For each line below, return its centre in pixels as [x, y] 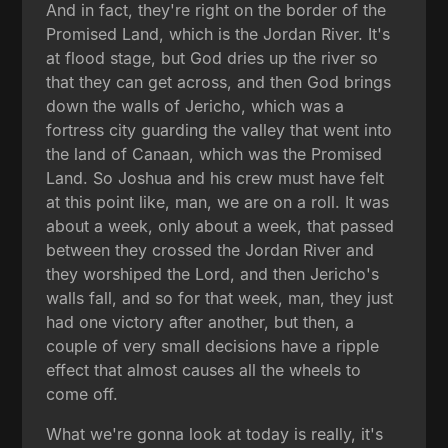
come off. [82, 393]
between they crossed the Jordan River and [210, 249]
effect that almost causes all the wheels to [204, 369]
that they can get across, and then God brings [219, 81]
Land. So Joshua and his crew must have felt [215, 177]
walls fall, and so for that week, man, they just [220, 297]
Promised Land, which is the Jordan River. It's [218, 33]
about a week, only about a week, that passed [220, 225]
